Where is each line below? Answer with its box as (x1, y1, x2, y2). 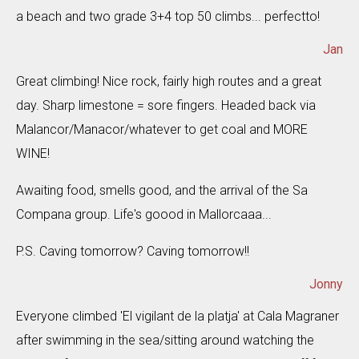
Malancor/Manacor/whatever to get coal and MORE (16, 122, 308, 137)
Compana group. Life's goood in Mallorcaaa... (16, 207, 272, 222)
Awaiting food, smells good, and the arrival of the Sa (16, 183, 308, 198)
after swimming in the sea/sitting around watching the (16, 333, 314, 348)
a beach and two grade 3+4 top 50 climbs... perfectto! (16, 9, 320, 24)
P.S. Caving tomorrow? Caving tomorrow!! (16, 244, 249, 259)
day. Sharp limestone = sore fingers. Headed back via (16, 98, 316, 113)
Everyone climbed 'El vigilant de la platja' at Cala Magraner (16, 309, 339, 324)
